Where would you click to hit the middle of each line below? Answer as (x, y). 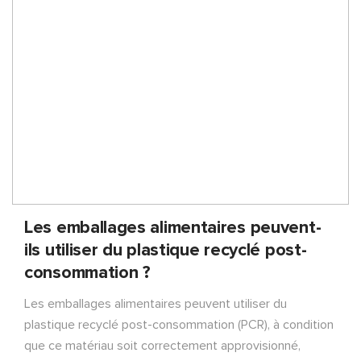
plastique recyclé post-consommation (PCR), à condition (179, 325)
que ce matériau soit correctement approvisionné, (162, 346)
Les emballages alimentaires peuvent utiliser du (156, 304)
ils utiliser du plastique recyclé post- (166, 251)
